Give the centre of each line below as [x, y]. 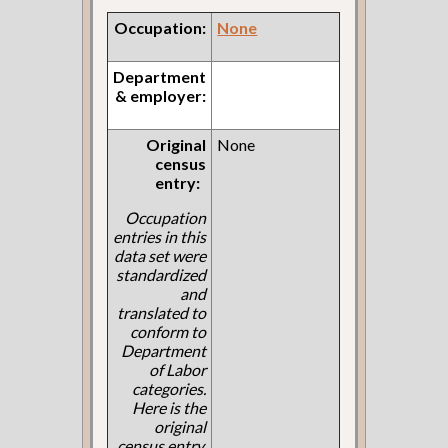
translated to [162, 312]
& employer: [161, 95]
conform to [168, 331]
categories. [169, 388]
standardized [161, 274]
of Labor [178, 369]
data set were [160, 255]
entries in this [160, 236]
